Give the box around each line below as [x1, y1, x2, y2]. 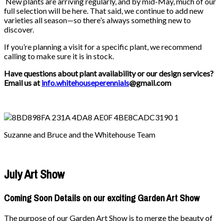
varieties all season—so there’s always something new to [4, 15, 191, 25]
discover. [4, 24, 34, 34]
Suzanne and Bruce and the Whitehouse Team [4, 129, 155, 139]
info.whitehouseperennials [41, 77, 129, 87]
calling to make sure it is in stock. [4, 51, 114, 61]
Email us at [4, 77, 41, 87]
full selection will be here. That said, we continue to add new [4, 5, 203, 15]
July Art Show [4, 166, 65, 182]
